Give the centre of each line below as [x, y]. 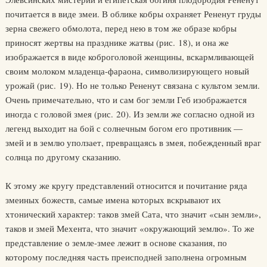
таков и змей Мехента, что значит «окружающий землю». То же [130, 228]
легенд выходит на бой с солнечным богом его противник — [124, 128]
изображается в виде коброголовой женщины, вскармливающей [129, 57]
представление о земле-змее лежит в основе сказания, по [116, 243]
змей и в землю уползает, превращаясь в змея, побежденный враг [133, 142]
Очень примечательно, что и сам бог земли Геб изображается [126, 100]
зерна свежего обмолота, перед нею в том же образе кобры [121, 28]
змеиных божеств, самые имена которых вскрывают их [113, 200]
